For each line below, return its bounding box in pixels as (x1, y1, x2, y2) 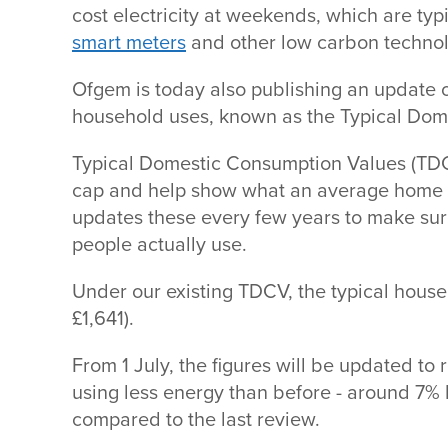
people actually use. (72, 233, 252, 257)
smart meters (72, 31, 186, 55)
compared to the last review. (72, 408, 325, 432)
